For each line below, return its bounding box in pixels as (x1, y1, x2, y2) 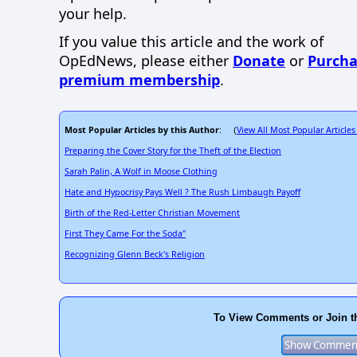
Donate (233, 51, 285, 71)
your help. (59, 4, 127, 24)
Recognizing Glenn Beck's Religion (65, 249, 205, 261)
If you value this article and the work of (59, 32, 324, 52)
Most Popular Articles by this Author (65, 124, 219, 136)
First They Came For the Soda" (65, 228, 186, 240)
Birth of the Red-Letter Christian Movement (65, 207, 240, 219)
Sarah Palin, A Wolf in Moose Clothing (65, 166, 218, 178)
